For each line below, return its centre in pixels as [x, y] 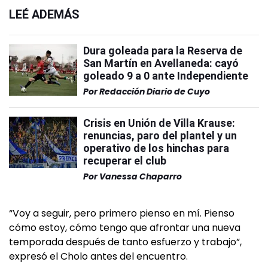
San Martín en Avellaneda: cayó [161, 63]
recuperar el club [125, 161]
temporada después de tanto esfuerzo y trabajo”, [125, 242]
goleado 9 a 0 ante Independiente [166, 76]
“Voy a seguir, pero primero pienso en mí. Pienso [122, 214]
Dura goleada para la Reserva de [163, 51]
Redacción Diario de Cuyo [155, 92]
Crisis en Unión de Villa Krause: [159, 123]
